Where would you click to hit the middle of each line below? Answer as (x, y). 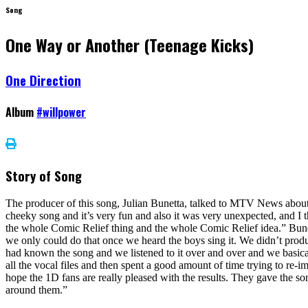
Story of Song (44, 175)
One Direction (43, 80)
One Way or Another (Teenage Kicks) (130, 44)
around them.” (36, 290)
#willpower (61, 112)
